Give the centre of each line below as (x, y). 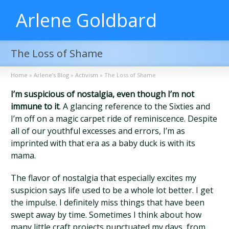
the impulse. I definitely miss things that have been (108, 202)
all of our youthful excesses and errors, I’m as (98, 131)
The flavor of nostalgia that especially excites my (104, 178)
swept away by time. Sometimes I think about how (106, 215)
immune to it (35, 106)
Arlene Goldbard (87, 20)
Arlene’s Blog (52, 75)
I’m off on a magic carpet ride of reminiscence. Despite (114, 119)
